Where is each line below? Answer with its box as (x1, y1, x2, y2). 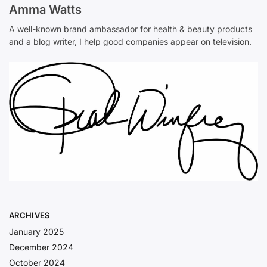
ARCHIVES (9, 210, 50, 221)
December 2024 (9, 242, 73, 253)
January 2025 (9, 226, 64, 237)
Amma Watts (9, 2, 82, 17)
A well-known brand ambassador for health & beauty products (9, 23, 252, 34)
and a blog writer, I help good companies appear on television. (9, 36, 252, 46)
